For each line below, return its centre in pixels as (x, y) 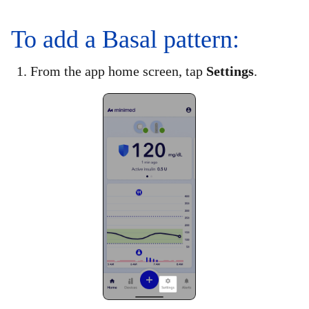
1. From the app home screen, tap (111, 71)
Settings (230, 71)
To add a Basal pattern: (125, 39)
